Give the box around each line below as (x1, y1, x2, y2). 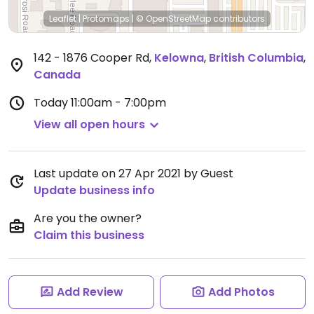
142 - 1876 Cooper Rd (34, 50, 149, 66)
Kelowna (154, 50, 204, 66)
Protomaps (83, 13, 130, 25)
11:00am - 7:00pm (71, 95, 166, 111)
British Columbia (209, 50, 303, 66)
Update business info (34, 182, 155, 198)
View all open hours (34, 116, 145, 132)
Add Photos (207, 284, 275, 300)
